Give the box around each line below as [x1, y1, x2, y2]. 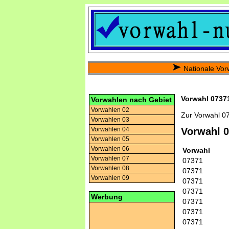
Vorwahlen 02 [91, 106, 129, 113]
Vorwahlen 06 [91, 145, 129, 152]
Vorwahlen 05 [91, 135, 129, 143]
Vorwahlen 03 [91, 116, 129, 123]
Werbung [91, 193, 123, 201]
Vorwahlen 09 [91, 174, 129, 181]
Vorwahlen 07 [91, 155, 129, 162]
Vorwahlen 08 [91, 165, 129, 172]
